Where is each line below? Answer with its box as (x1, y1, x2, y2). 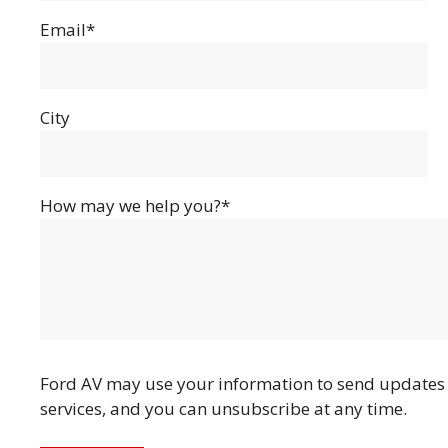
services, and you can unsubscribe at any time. (40, 397, 407, 421)
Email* (40, 17, 95, 41)
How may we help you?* (40, 193, 230, 217)
